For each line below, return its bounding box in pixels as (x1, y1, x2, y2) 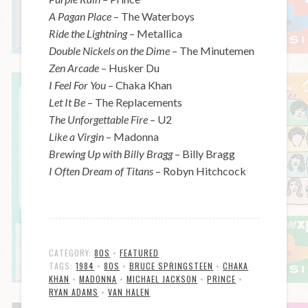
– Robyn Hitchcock (155, 164, 247, 177)
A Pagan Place (49, 9, 114, 23)
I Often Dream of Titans (49, 164, 156, 177)
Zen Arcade (49, 60, 102, 74)
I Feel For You (49, 78, 109, 91)
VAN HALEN (108, 285, 151, 298)
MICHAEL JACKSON (126, 272, 198, 285)
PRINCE (207, 272, 236, 285)
